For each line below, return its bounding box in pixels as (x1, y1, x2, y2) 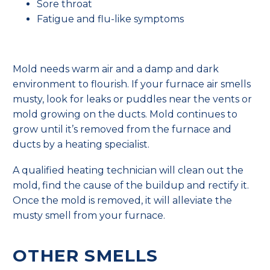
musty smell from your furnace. (13, 209, 165, 221)
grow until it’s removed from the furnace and (13, 124, 231, 136)
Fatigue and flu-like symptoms (37, 13, 184, 25)
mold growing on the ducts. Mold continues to (13, 108, 237, 121)
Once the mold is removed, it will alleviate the (13, 194, 232, 206)
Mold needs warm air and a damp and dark (13, 63, 219, 75)
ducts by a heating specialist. (13, 139, 152, 151)
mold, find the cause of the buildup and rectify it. (13, 179, 249, 191)
